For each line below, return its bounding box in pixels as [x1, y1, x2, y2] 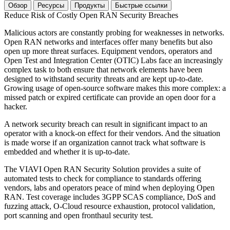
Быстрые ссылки [115, 1, 167, 9]
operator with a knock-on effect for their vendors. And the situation [4, 128, 220, 138]
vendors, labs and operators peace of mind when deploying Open [4, 183, 215, 192]
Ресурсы [37, 1, 64, 9]
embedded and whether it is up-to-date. [4, 147, 132, 156]
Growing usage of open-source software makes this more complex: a [4, 83, 226, 92]
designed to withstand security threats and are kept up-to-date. [4, 74, 203, 83]
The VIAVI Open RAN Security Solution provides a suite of [4, 164, 201, 174]
